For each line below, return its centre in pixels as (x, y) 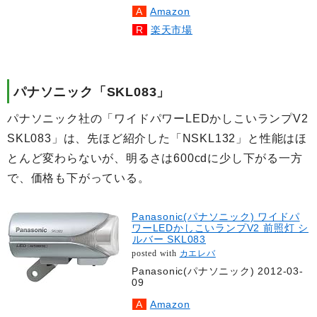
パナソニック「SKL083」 (92, 92)
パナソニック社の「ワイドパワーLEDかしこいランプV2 (158, 119)
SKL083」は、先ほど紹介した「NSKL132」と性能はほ (157, 139)
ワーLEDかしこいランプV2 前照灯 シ (220, 228)
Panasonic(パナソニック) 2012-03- (218, 271)
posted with (156, 254)
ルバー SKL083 (169, 240)
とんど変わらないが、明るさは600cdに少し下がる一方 (155, 158)
